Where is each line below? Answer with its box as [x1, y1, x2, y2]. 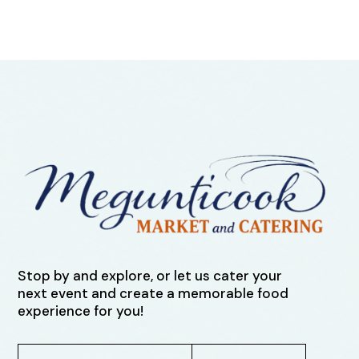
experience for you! [18, 301, 144, 320]
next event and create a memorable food [18, 284, 289, 302]
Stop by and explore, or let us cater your [18, 266, 283, 284]
